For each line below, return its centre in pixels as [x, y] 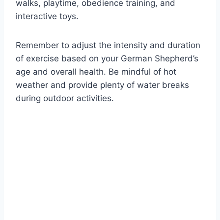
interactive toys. [47, 16]
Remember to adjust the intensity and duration [108, 45]
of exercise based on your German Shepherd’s [107, 58]
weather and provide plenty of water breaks [102, 85]
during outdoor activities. [65, 98]
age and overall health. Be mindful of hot [96, 71]
